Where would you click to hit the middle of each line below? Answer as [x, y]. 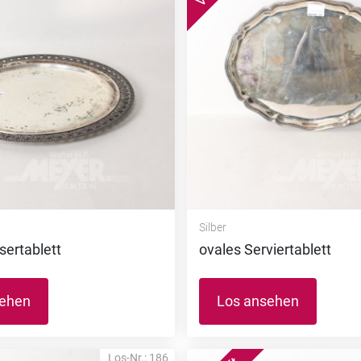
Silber [212, 228]
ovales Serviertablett [265, 250]
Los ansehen [257, 301]
